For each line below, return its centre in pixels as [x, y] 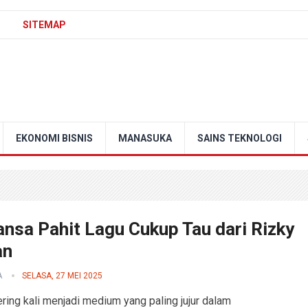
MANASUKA [145, 138]
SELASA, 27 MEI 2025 [62, 276]
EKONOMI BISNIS [54, 138]
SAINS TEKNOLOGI [240, 138]
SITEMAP [44, 25]
